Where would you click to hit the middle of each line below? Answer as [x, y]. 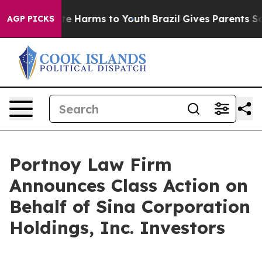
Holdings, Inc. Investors [117, 227]
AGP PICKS [31, 19]
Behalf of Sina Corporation [130, 206]
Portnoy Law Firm [91, 164]
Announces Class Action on [129, 185]
